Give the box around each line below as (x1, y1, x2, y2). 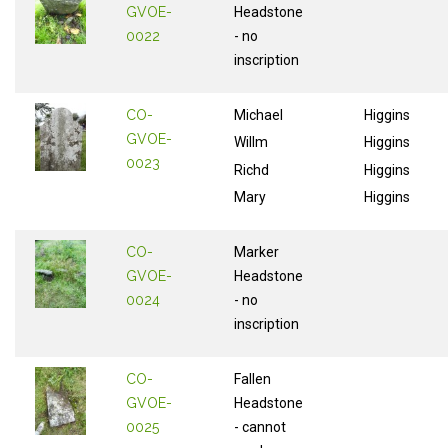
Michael (234, 106, 283, 123)
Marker (234, 243, 279, 260)
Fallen (234, 370, 271, 387)
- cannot (234, 418, 286, 435)
